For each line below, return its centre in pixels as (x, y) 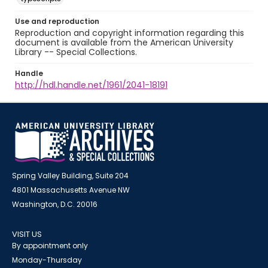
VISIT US (27, 234)
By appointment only (50, 246)
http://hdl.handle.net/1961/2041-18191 (91, 85)
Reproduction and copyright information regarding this (130, 33)
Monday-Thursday (47, 260)
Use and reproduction (57, 21)
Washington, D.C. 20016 (55, 204)
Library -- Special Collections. (76, 52)
